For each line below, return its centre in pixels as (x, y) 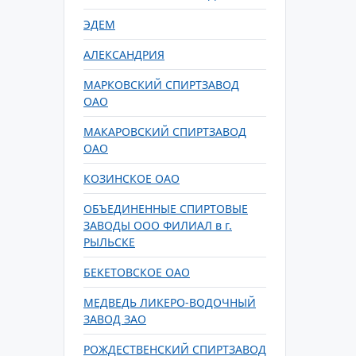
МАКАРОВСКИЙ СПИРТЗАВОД (165, 132)
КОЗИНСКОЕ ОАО (132, 178)
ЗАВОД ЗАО (115, 319)
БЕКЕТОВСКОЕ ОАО (137, 272)
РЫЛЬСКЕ (109, 242)
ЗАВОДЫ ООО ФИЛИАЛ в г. (158, 225)
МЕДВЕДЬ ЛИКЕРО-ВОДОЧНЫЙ (170, 302)
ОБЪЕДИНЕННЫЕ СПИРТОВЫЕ (166, 209)
